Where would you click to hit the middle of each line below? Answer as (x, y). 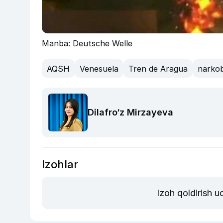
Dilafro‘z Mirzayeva (130, 112)
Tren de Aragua (158, 68)
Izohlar (60, 164)
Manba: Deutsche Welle (87, 44)
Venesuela (99, 68)
